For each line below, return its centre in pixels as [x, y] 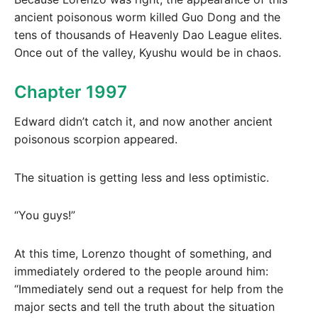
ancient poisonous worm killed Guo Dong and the [147, 17]
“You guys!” [45, 215]
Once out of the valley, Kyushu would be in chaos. [148, 53]
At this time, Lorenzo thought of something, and [143, 254]
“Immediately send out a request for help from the [149, 289]
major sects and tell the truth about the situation [144, 307]
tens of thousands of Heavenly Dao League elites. [148, 35]
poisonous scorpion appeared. [96, 139]
